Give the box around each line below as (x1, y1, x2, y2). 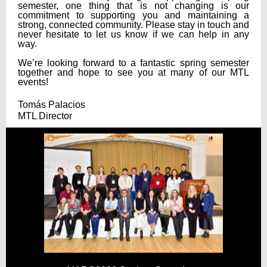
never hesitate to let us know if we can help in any (18, 29, 249, 39)
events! (18, 77, 48, 87)
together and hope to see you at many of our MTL (18, 67, 249, 77)
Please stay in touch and (145, 20, 249, 30)
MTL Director (18, 111, 72, 121)
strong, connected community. (18, 20, 145, 30)
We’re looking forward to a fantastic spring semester (18, 58, 249, 68)
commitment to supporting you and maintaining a (18, 10, 249, 20)
